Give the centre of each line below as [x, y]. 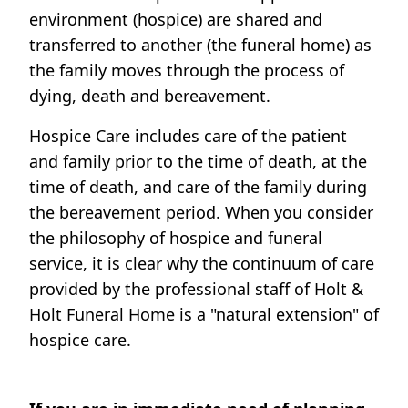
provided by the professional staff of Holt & [196, 289]
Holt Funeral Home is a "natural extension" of [204, 315]
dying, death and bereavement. [150, 96]
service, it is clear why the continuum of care [202, 264]
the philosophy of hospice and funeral [176, 238]
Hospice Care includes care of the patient [188, 136]
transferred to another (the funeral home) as [200, 45]
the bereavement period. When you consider [201, 213]
